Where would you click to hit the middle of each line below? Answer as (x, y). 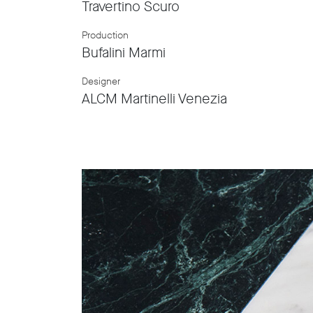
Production (105, 35)
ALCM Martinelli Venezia (154, 99)
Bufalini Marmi (124, 52)
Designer (101, 81)
